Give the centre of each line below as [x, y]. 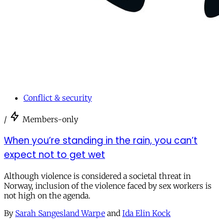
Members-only [50, 120]
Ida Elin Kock [146, 213]
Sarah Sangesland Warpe [60, 213]
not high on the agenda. [47, 195]
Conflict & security [58, 98]
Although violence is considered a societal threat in [97, 176]
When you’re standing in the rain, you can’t [101, 140]
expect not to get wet [55, 154]
